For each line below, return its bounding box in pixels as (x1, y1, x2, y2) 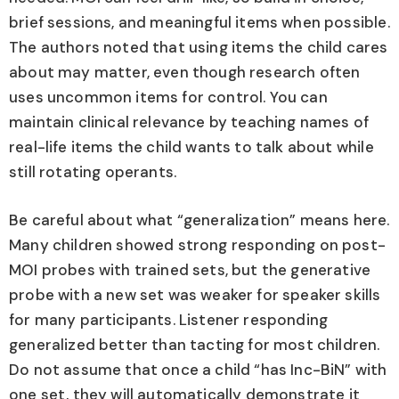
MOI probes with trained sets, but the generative (9, 259, 371, 280)
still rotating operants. (9, 162, 177, 183)
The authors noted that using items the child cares (9, 37, 388, 58)
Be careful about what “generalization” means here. (9, 209, 390, 230)
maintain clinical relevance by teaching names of (9, 112, 370, 133)
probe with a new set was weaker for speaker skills (9, 284, 381, 305)
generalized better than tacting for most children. (9, 334, 380, 354)
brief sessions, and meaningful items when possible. (9, 12, 390, 33)
